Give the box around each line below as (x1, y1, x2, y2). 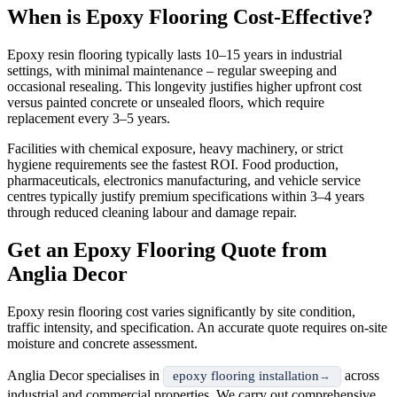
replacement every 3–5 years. (7, 111, 170, 127)
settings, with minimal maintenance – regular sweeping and (7, 63, 337, 79)
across (340, 368, 379, 384)
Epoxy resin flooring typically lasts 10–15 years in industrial (7, 47, 342, 63)
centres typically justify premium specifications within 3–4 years (7, 189, 364, 205)
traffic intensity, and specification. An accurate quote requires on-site (7, 319, 387, 335)
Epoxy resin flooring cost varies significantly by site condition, (7, 303, 355, 319)
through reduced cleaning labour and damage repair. (7, 205, 297, 221)
